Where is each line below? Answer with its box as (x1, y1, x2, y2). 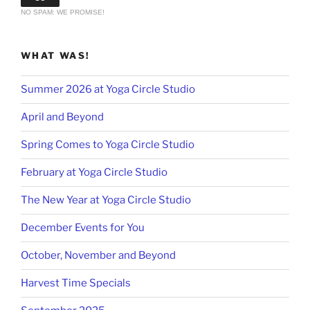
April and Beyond (21, 111, 104, 124)
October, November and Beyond (21, 249, 176, 262)
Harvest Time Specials (21, 277, 131, 290)
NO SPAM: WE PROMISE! (21, 8, 104, 17)
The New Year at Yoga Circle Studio (21, 194, 191, 207)
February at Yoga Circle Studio (21, 166, 167, 179)
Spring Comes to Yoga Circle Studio (21, 138, 194, 152)
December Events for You (21, 221, 145, 235)
